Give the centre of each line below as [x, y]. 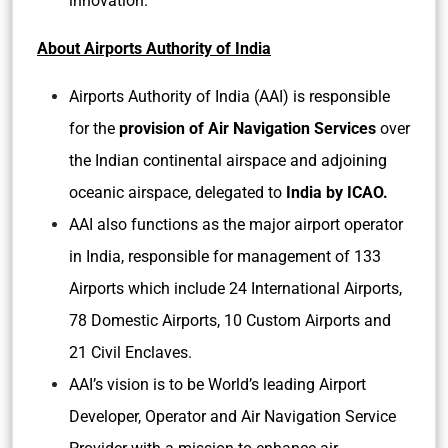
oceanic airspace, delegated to [175, 192]
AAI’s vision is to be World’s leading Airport [217, 384]
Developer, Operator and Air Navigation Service [232, 416]
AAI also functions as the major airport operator [236, 224]
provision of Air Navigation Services [247, 128]
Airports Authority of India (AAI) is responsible [229, 96]
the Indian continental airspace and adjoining [228, 160]
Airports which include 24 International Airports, [235, 288]
